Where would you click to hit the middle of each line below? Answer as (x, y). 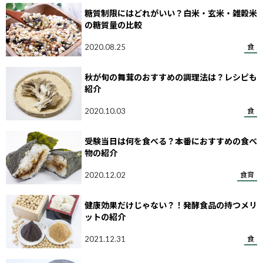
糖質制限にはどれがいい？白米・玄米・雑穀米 (171, 14)
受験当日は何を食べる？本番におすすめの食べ (171, 141)
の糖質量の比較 (113, 25)
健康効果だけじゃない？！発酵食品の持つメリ (171, 205)
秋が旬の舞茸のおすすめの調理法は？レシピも (171, 77)
